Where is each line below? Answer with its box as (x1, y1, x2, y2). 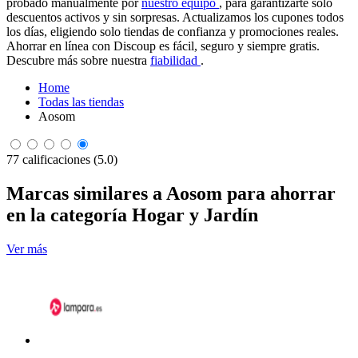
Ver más (6, 241, 47, 256)
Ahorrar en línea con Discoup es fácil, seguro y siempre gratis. (6, 39, 320, 53)
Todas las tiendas (38, 95, 124, 109)
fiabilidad (150, 54, 201, 67)
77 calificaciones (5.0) (6, 153, 117, 166)
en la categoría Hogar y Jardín (6, 204, 258, 225)
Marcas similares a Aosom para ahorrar (6, 182, 336, 204)
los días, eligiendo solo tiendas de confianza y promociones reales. (6, 25, 339, 38)
